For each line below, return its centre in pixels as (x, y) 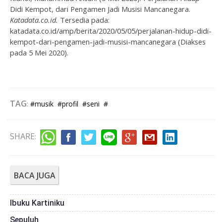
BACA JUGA (35, 175)
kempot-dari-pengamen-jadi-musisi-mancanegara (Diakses (108, 41)
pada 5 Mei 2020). (39, 52)
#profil (68, 104)
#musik (42, 104)
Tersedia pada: (85, 20)
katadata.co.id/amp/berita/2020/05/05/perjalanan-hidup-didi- (111, 30)
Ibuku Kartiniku (37, 203)
